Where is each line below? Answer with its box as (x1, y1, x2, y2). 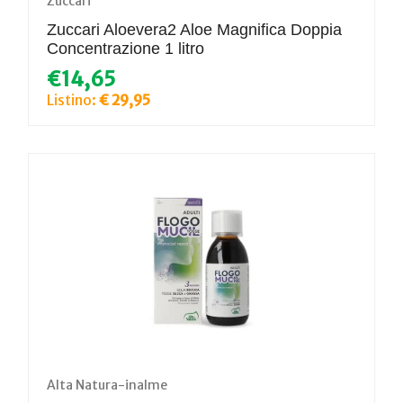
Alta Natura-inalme (47, 376, 167, 393)
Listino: (47, 90, 99, 109)
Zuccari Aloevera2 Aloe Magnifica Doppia (47, 20, 342, 39)
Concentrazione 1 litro (47, 39, 204, 58)
